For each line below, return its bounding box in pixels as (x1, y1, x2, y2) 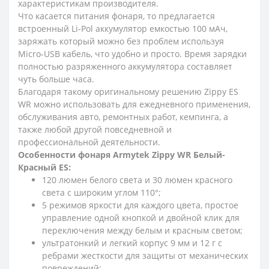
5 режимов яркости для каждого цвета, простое (42, 199, 238, 211)
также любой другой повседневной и (18, 124, 172, 135)
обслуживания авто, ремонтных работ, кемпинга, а (18, 111, 228, 122)
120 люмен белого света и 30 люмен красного (42, 174, 232, 186)
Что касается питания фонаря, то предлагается (18, 10, 215, 22)
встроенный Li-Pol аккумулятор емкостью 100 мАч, (18, 23, 228, 34)
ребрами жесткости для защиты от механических (42, 250, 248, 261)
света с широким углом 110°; (42, 187, 161, 198)
